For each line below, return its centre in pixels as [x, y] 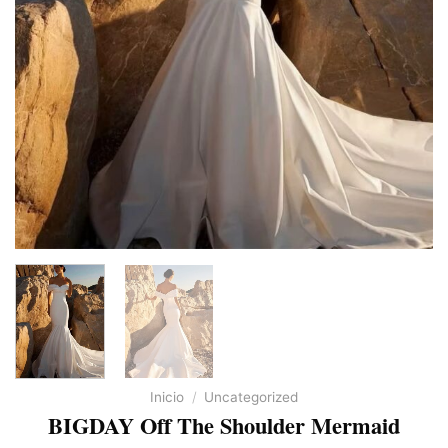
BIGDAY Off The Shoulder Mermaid [224, 426]
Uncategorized [250, 396]
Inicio [167, 396]
